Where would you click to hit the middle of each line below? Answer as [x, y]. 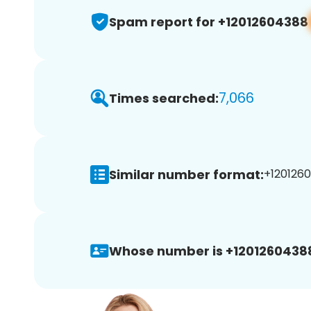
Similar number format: [186, 174]
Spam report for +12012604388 [209, 22]
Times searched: [164, 98]
